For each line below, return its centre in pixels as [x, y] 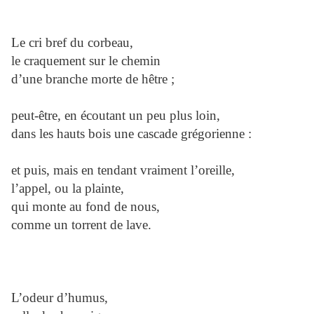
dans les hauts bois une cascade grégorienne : [131, 134]
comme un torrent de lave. [81, 225]
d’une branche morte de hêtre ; [93, 79]
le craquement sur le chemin [86, 61]
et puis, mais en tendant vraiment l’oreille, [123, 170]
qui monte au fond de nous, [86, 207]
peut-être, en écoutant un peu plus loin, [116, 116]
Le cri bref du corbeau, [72, 43]
